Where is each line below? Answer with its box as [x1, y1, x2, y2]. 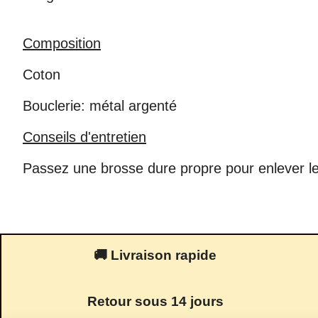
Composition [23, 35, 101, 51]
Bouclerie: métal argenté [23, 97, 177, 114]
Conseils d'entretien [23, 128, 146, 145]
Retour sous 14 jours [87, 293, 224, 309]
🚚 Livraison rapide [94, 247, 217, 263]
